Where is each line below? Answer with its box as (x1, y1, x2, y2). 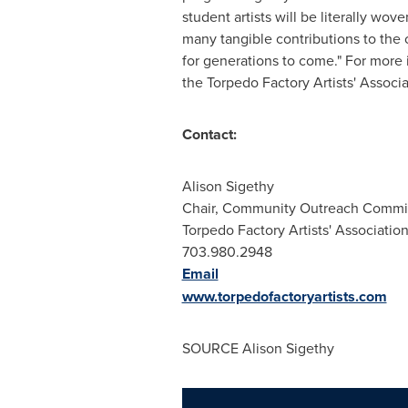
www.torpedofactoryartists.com (181, 286, 387, 307)
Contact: (181, 124, 237, 145)
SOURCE (181, 338, 242, 358)
